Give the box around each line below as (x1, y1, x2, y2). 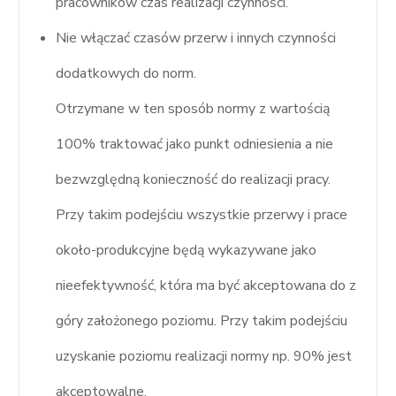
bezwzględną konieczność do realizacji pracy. (56, 169, 331, 189)
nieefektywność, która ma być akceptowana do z (56, 275, 357, 295)
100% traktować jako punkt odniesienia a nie (56, 133, 334, 154)
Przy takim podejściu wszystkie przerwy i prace (56, 204, 348, 225)
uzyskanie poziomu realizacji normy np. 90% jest (56, 346, 353, 366)
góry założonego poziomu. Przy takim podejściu (56, 310, 348, 331)
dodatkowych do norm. (56, 63, 197, 83)
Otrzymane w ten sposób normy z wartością (56, 98, 331, 118)
